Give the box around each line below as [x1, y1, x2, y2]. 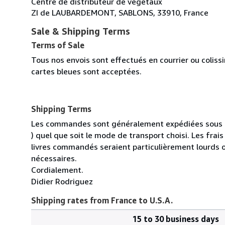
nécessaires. [31, 153, 77, 163]
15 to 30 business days [133, 213, 219, 224]
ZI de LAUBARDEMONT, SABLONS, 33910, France [31, 7, 208, 18]
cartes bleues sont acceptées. [31, 66, 142, 76]
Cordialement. [31, 164, 83, 175]
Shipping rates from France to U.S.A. [31, 195, 173, 205]
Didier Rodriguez [31, 176, 93, 186]
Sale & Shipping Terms [31, 25, 130, 37]
